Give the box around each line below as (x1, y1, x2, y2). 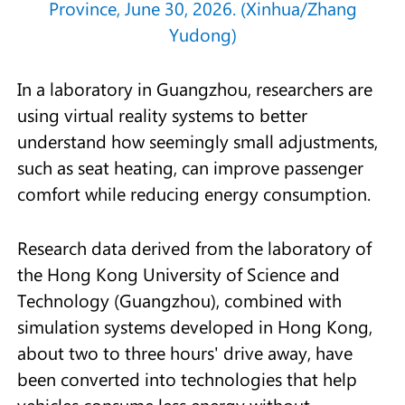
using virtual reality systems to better (16, 103, 307, 127)
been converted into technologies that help (16, 367, 357, 391)
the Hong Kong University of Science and (16, 262, 340, 287)
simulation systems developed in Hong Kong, (16, 315, 372, 339)
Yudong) (168, 23, 237, 47)
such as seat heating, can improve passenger (16, 155, 363, 180)
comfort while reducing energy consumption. (16, 182, 371, 206)
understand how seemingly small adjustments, (16, 129, 378, 154)
